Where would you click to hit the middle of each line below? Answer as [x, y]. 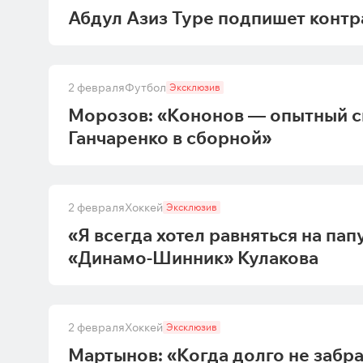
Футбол [145, 88]
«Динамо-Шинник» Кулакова [193, 258]
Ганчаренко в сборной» [170, 138]
